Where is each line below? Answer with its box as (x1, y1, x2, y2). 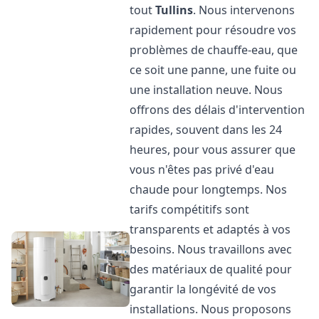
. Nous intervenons (193, 2, 296, 18)
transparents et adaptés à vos (130, 221, 291, 237)
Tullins (155, 2, 194, 18)
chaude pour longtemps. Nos (130, 182, 288, 197)
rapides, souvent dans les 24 (130, 122, 283, 137)
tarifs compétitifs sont (130, 202, 250, 217)
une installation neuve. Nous (130, 82, 283, 98)
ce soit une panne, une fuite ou (130, 62, 297, 78)
